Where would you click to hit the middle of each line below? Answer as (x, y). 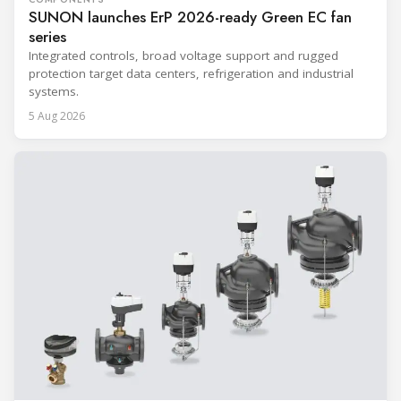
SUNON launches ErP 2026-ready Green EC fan (190, 17)
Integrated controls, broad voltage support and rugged (183, 56)
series (47, 37)
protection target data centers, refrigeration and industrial (191, 74)
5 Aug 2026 (57, 116)
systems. (54, 92)
